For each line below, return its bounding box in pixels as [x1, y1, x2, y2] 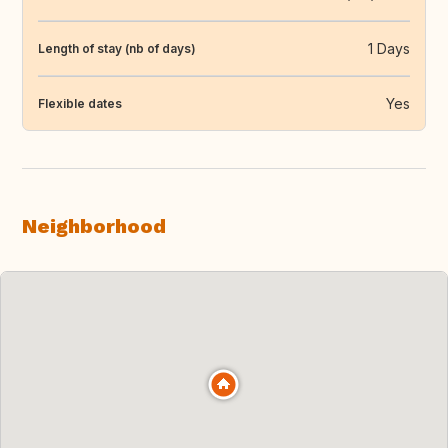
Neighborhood [22, 214, 166, 239]
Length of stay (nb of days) [38, 40, 196, 56]
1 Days [368, 40, 410, 58]
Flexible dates [38, 95, 122, 111]
